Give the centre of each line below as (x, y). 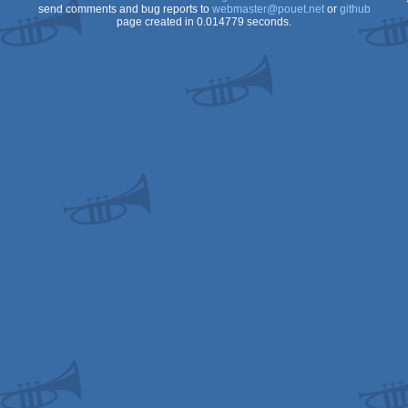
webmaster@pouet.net (268, 9)
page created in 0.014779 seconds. (204, 22)
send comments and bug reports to (125, 9)
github (355, 9)
